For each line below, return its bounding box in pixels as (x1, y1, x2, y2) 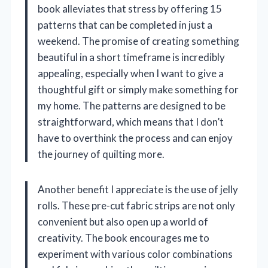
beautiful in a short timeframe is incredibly (38, 51, 225, 64)
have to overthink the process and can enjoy (38, 132, 233, 145)
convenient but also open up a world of (38, 215, 208, 229)
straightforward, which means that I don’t (38, 115, 224, 129)
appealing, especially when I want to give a (38, 67, 224, 80)
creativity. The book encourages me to (38, 232, 209, 245)
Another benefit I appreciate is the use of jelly (38, 183, 238, 196)
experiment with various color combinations (38, 248, 233, 261)
